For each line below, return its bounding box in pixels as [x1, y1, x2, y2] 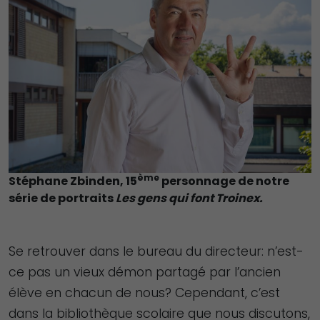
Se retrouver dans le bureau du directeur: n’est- [9, 242, 304, 260]
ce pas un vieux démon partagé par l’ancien [9, 263, 281, 281]
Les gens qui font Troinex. [116, 189, 263, 206]
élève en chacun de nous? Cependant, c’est [9, 284, 280, 301]
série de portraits [9, 189, 116, 206]
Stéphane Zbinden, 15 [9, 172, 137, 189]
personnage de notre [159, 172, 289, 189]
